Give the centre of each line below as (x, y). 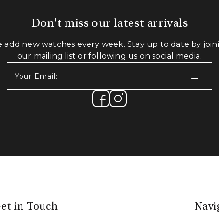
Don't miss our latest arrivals (109, 24)
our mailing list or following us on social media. (109, 56)
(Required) (25, 87)
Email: (17, 77)
